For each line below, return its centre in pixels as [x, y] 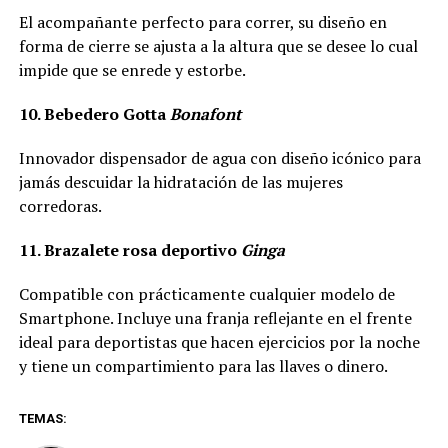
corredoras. [60, 206]
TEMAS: [42, 418]
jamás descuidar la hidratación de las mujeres [180, 182]
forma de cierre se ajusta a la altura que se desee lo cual [218, 46]
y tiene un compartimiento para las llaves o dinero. [203, 366]
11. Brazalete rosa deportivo [129, 250]
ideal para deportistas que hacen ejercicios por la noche [219, 342]
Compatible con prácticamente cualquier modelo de [206, 294]
